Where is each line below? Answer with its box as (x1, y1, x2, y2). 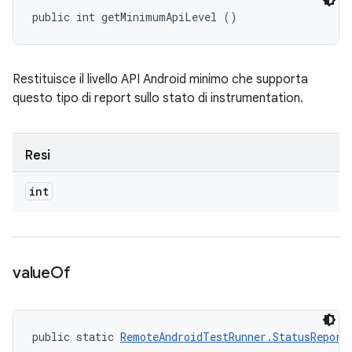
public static (32, 329, 120, 344)
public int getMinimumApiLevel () (32, 9, 237, 24)
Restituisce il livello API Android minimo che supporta (13, 71, 308, 87)
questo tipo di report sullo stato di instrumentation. (13, 90, 303, 106)
